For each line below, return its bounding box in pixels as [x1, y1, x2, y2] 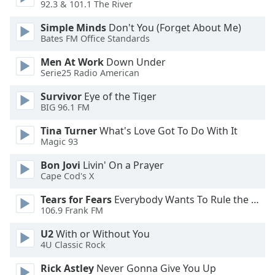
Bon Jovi [41, 158, 80, 172]
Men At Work [41, 55, 104, 69]
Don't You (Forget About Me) [106, 21, 241, 34]
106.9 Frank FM [41, 204, 103, 217]
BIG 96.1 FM [41, 101, 90, 114]
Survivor [41, 90, 82, 103]
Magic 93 [41, 136, 78, 148]
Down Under [104, 55, 166, 69]
